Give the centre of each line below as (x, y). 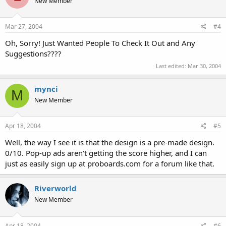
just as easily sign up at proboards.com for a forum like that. (110, 163)
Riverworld (55, 188)
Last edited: (172, 66)
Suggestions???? (33, 53)
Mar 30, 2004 (204, 66)
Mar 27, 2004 (24, 26)
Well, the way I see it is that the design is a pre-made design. (110, 142)
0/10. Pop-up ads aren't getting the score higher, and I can (106, 153)
